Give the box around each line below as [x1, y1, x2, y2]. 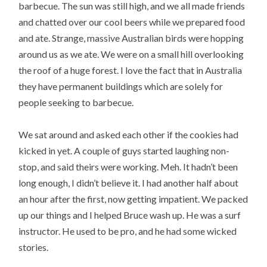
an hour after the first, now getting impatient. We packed [18, 193, 249, 205]
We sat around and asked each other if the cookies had [18, 129, 239, 141]
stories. [18, 241, 49, 253]
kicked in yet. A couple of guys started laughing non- [18, 145, 230, 157]
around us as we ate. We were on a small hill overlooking [18, 48, 244, 60]
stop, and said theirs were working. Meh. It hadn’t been [18, 161, 238, 173]
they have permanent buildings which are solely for [18, 80, 223, 92]
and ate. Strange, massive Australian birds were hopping [18, 32, 244, 44]
